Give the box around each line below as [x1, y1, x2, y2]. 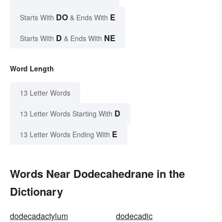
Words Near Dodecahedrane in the [10, 166, 185, 182]
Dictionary [10, 183, 63, 200]
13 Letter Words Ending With [20, 129, 110, 140]
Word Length [10, 63, 54, 74]
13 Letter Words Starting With [20, 109, 112, 119]
